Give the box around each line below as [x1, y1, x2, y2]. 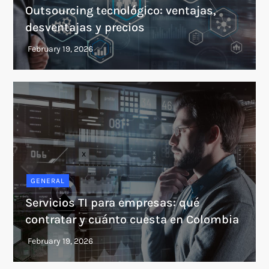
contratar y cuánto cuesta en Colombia [25, 213, 240, 226]
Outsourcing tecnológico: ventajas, [25, 4, 217, 17]
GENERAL [31, 177, 65, 185]
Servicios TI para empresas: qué [25, 196, 200, 210]
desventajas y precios [25, 20, 145, 34]
